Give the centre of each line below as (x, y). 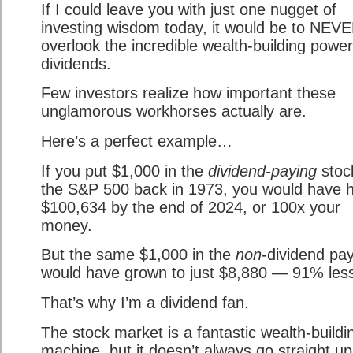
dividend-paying (262, 171)
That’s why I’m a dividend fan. (145, 303)
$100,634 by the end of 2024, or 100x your (191, 207)
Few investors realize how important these (188, 93)
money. (67, 225)
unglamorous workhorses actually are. (174, 111)
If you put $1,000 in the (124, 171)
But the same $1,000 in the (138, 255)
